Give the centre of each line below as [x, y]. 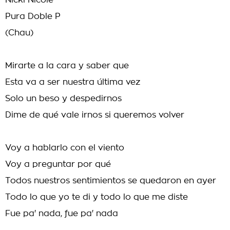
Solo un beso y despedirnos [63, 99]
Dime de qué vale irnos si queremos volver [95, 115]
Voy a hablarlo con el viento [65, 148]
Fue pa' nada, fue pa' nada [62, 214]
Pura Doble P [33, 16]
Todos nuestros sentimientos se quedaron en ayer [111, 181]
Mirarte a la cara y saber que [67, 66]
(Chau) [19, 33]
